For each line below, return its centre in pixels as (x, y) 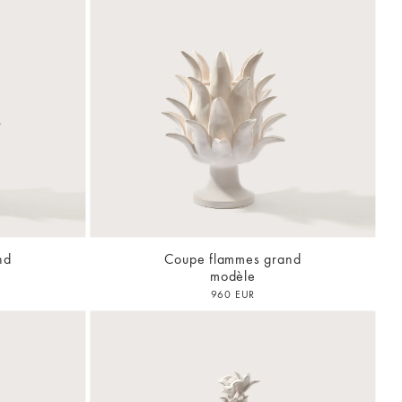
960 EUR (233, 295)
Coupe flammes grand (233, 259)
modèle (233, 276)
